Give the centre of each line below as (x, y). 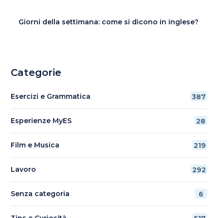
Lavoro (24, 169)
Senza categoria (40, 193)
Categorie (36, 72)
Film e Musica (35, 145)
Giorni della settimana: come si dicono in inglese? (109, 22)
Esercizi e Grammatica (51, 96)
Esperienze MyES (41, 120)
